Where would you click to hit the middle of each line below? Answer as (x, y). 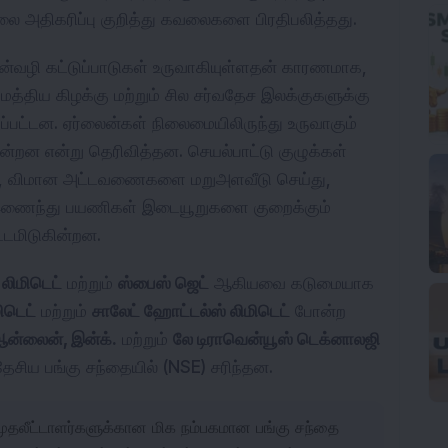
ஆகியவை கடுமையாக (291, 283)
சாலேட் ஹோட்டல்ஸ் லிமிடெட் (191, 311)
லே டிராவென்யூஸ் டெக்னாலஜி (276, 339)
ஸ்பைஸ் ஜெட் (163, 283)
